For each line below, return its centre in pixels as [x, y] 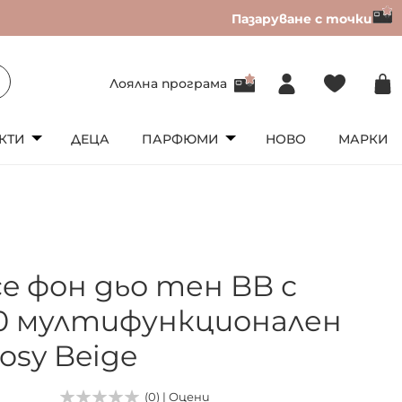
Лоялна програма [168, 83]
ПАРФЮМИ [181, 139]
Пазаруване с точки [302, 18]
